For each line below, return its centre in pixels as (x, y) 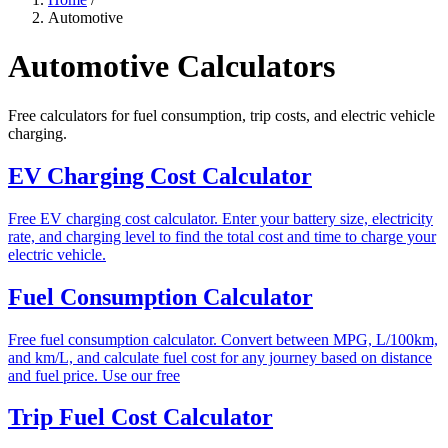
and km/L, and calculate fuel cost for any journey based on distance (220, 357)
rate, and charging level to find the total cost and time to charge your (222, 236)
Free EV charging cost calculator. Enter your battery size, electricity (220, 218)
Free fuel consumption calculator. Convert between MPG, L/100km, (223, 339)
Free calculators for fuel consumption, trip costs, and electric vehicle (221, 115)
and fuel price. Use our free (94, 375)
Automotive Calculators (171, 66)
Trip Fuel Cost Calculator (140, 417)
